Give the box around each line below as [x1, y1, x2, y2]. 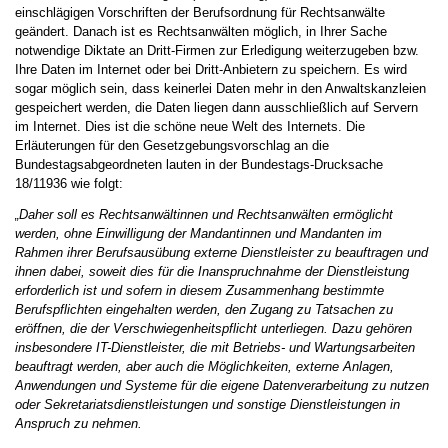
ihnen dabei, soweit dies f [15, 264, 163, 280]
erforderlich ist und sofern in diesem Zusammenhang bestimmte [15, 283, 385, 299]
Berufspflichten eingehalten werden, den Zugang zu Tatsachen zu [15, 302, 394, 318]
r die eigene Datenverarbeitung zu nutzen [192, 378, 430, 394]
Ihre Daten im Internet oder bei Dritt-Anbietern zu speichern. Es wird [15, 61, 408, 77]
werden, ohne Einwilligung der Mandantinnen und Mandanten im [15, 226, 383, 242]
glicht [362, 207, 394, 223]
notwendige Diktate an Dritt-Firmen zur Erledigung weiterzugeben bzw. [15, 42, 420, 58]
